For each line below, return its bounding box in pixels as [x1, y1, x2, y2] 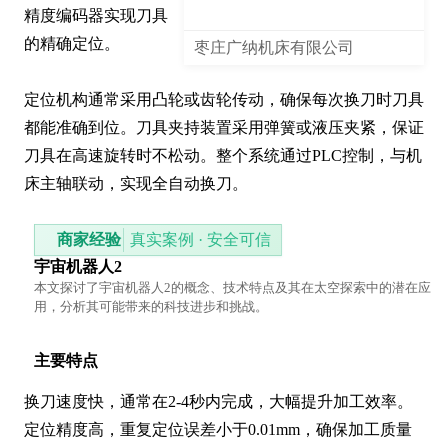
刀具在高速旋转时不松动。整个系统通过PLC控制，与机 [24, 147, 422, 165]
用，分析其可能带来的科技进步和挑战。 [34, 299, 268, 315]
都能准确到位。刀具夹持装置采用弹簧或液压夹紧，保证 [24, 119, 424, 137]
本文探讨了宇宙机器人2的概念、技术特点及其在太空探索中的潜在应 [34, 280, 431, 296]
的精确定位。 [24, 35, 120, 53]
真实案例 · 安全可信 [130, 231, 271, 249]
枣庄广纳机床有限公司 [194, 39, 354, 57]
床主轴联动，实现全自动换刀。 [24, 175, 248, 193]
